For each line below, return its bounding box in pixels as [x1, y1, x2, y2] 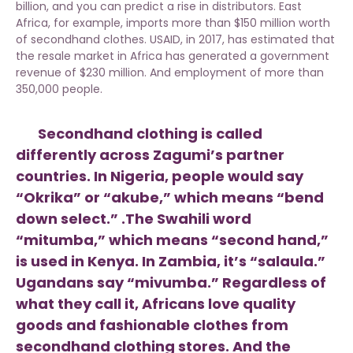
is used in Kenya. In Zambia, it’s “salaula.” [16, 251, 325, 272]
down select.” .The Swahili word [16, 209, 251, 229]
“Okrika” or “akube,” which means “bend [16, 188, 324, 208]
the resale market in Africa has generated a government [16, 48, 329, 65]
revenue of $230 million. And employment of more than [16, 65, 324, 81]
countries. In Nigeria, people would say [16, 166, 303, 187]
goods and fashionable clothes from [16, 315, 288, 336]
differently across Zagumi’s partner [16, 145, 284, 165]
